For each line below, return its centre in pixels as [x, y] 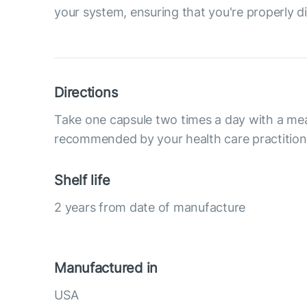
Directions [86, 92]
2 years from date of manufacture [150, 207]
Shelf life [82, 180]
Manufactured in [106, 268]
